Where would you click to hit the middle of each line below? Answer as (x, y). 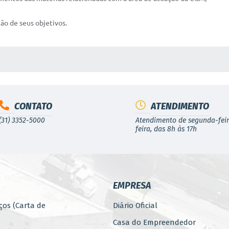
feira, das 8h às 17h (166, 129)
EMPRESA (132, 186)
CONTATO (33, 106)
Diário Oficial (135, 205)
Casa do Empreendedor (154, 222)
